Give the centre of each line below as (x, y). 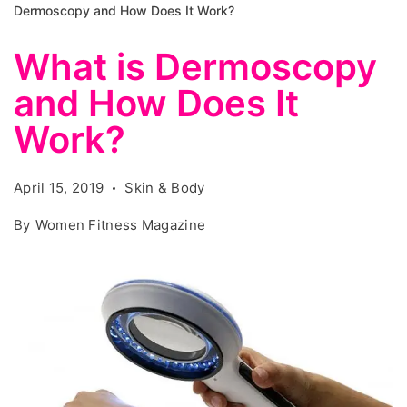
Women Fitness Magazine (120, 225)
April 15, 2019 (59, 188)
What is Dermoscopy (195, 67)
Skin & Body (165, 188)
